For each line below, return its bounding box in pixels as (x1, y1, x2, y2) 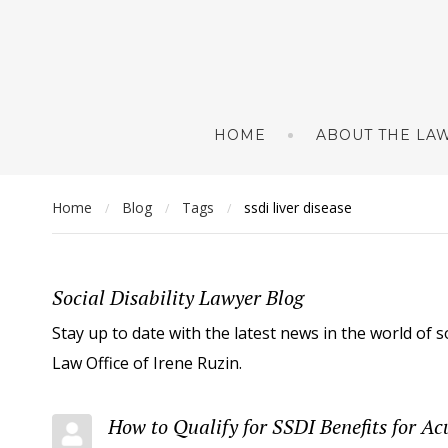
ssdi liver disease (244, 198, 352, 217)
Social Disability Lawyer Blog (52, 284, 304, 311)
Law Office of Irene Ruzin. (52, 351, 242, 374)
